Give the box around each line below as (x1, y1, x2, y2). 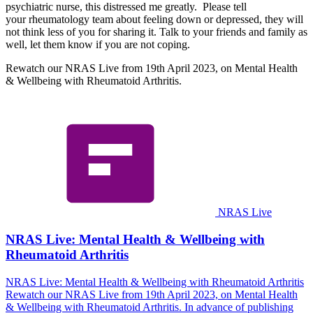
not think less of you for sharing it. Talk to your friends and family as (6, 26, 307, 38)
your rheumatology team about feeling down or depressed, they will (6, 13, 303, 26)
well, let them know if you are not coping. (6, 38, 193, 51)
